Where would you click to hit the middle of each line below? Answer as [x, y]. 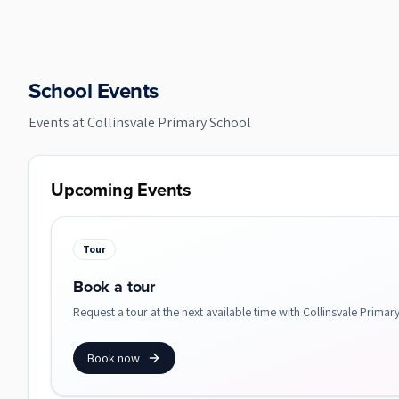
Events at [58, 122]
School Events [94, 91]
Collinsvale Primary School [169, 122]
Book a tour [114, 287]
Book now [114, 358]
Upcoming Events [121, 190]
